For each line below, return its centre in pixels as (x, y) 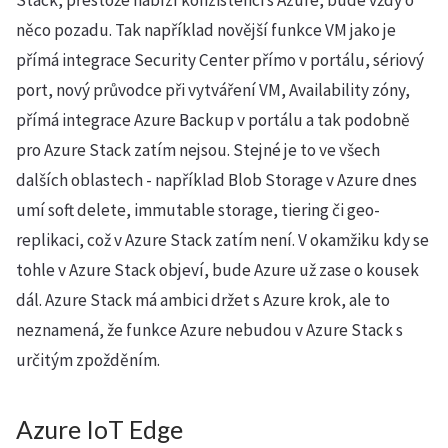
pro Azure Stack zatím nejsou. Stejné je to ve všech (198, 150)
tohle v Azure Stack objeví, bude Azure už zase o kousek (217, 270)
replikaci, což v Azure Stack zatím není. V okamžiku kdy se (222, 240)
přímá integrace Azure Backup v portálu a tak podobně (213, 120)
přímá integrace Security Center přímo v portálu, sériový (220, 60)
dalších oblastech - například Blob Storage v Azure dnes (216, 180)
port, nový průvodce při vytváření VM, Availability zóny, (213, 90)
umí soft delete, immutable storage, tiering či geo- (198, 210)
